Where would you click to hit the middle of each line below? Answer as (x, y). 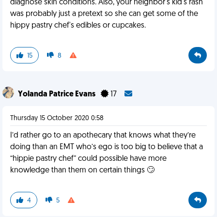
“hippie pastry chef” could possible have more (88, 159)
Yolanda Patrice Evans (57, 94)
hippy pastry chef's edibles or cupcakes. (78, 26)
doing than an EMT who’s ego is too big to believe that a (107, 147)
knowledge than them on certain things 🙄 (82, 170)
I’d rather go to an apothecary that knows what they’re (103, 136)
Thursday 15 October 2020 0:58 (57, 118)
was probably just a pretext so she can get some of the (104, 14)
